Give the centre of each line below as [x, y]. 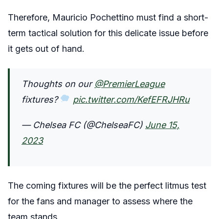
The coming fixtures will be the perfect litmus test [107, 185]
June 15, [162, 125]
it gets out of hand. [46, 48]
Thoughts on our [58, 84]
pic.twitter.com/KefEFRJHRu [131, 99]
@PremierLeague [130, 84]
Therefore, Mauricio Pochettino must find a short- [108, 17]
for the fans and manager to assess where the [100, 201]
